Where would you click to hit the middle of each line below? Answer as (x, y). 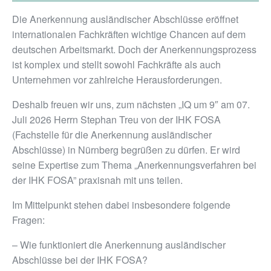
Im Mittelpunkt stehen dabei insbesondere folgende (121, 205)
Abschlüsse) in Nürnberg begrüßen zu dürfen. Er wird (126, 150)
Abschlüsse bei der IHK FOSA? (80, 260)
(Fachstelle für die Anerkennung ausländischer (112, 135)
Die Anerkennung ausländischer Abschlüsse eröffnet (125, 19)
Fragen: (28, 220)
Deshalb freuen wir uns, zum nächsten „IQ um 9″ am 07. (131, 104)
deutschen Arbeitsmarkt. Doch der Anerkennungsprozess (134, 49)
